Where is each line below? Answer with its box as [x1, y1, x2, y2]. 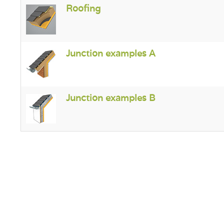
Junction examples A [65, 47, 155, 59]
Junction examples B [65, 92, 155, 103]
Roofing [65, 2, 100, 14]
